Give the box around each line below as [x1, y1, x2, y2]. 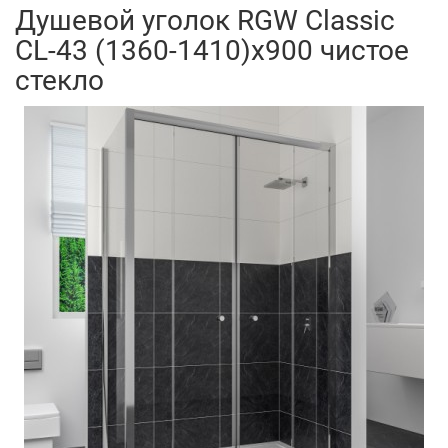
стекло [15, 64, 104, 97]
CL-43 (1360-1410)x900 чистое [15, 34, 409, 67]
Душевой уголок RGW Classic [15, 4, 395, 37]
